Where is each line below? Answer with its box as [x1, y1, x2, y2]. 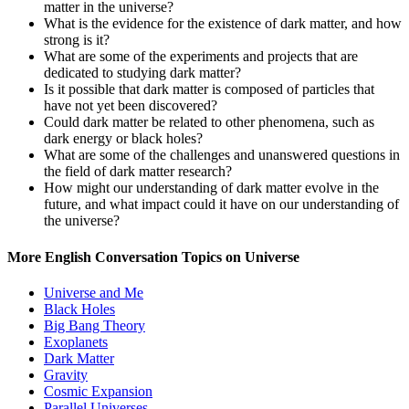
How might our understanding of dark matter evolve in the [44, 180, 379, 196]
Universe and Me [44, 284, 143, 300]
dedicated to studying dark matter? [44, 65, 241, 81]
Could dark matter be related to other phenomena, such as [44, 114, 374, 131]
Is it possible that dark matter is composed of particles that [44, 81, 374, 98]
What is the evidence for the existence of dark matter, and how [44, 16, 402, 32]
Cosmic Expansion [44, 383, 152, 399]
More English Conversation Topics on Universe [7, 248, 299, 265]
